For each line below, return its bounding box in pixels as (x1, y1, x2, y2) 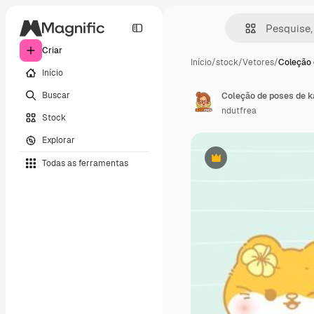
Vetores (243, 57, 274, 68)
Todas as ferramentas (42, 157, 128, 169)
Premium (214, 157, 252, 169)
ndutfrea (221, 105, 257, 116)
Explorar (42, 134, 75, 146)
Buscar (42, 89, 70, 101)
